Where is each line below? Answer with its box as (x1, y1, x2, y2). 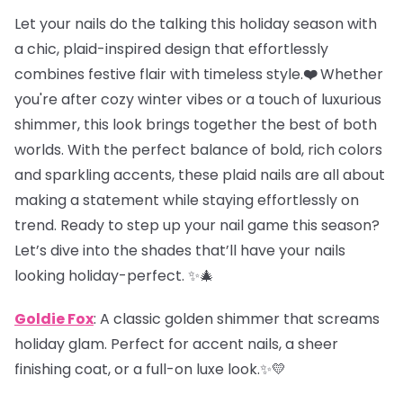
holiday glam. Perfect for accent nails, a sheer (14, 333, 338, 354)
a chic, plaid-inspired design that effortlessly (14, 38, 328, 59)
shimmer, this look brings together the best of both (14, 113, 377, 135)
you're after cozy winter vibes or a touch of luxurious (14, 88, 381, 110)
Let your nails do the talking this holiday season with (14, 13, 377, 34)
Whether (320, 63, 383, 85)
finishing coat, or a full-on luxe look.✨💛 (14, 358, 286, 380)
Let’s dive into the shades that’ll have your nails (14, 239, 345, 261)
